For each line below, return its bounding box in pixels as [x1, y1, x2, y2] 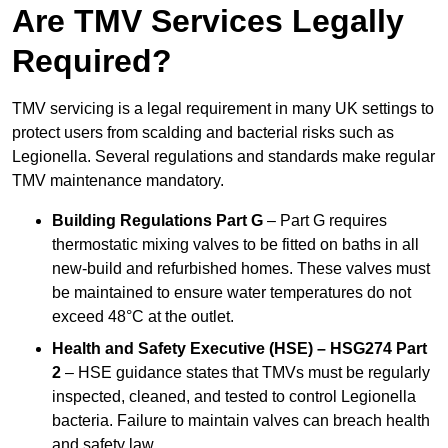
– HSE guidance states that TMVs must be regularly [61, 364, 430, 382]
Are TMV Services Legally [12, 3, 404, 40]
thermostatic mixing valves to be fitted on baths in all [52, 236, 419, 254]
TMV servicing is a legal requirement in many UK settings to [12, 100, 434, 118]
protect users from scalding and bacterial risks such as [12, 124, 394, 142]
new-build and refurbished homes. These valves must [52, 260, 430, 278]
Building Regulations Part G [52, 212, 263, 230]
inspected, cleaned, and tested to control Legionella [52, 388, 416, 406]
